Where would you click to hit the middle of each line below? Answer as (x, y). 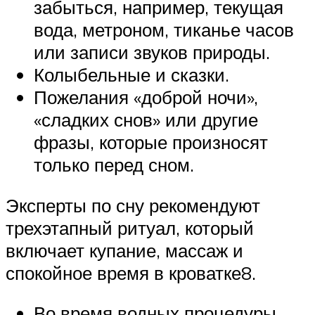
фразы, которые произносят (151, 142)
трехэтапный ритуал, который (130, 227)
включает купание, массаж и (124, 250)
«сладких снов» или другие (146, 120)
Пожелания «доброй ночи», (146, 97)
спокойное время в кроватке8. (133, 272)
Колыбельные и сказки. (131, 75)
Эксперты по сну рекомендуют (133, 205)
